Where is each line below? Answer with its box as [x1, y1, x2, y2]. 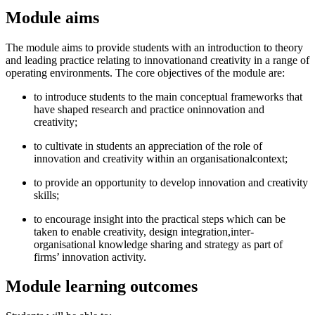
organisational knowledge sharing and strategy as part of [34, 238, 283, 250]
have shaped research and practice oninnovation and [34, 103, 264, 115]
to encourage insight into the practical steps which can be [34, 212, 285, 225]
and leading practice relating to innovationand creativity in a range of [6, 53, 309, 66]
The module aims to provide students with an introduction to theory [6, 41, 303, 53]
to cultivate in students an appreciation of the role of [34, 139, 262, 152]
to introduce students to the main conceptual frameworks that [34, 90, 302, 103]
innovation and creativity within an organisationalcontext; [34, 152, 288, 165]
